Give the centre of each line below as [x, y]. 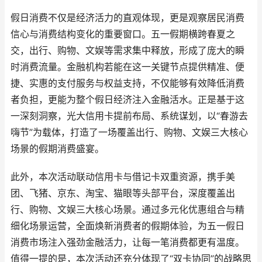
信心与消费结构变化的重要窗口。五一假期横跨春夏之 [123, 34]
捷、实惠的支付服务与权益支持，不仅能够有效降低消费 [127, 83]
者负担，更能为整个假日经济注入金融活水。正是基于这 [127, 100]
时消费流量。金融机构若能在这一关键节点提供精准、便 [127, 67]
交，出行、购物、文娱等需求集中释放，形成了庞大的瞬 [127, 51]
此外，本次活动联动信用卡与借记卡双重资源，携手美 [123, 177]
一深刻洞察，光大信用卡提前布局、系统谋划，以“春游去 [129, 116]
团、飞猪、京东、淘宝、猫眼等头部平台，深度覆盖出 [123, 193]
